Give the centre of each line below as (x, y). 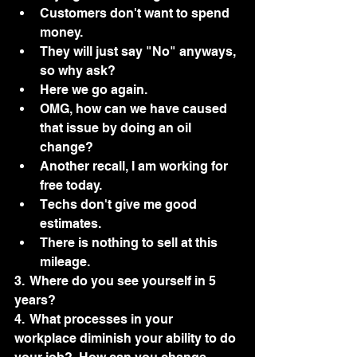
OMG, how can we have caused (135, 108)
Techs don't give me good (120, 204)
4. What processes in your (95, 319)
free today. (71, 185)
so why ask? (78, 70)
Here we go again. (97, 89)
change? (67, 147)
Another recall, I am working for (135, 166)
